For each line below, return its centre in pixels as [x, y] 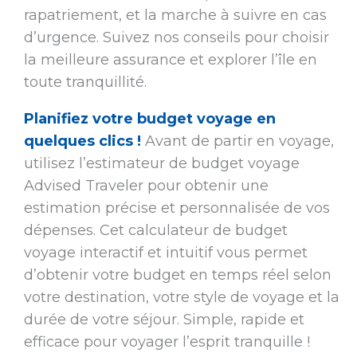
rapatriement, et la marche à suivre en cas [175, 16]
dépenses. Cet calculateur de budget [155, 231]
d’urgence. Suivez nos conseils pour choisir [176, 38]
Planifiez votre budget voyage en [149, 119]
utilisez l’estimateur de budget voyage [161, 164]
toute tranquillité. [85, 82]
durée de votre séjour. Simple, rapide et [164, 320]
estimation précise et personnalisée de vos [177, 208]
